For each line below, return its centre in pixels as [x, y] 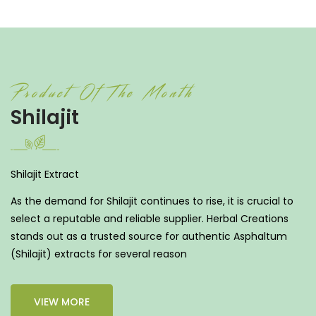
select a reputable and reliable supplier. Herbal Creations [150, 218]
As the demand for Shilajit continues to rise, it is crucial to [152, 201]
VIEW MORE [62, 302]
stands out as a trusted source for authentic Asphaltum [149, 236]
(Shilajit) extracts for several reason [99, 254]
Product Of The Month [102, 93]
